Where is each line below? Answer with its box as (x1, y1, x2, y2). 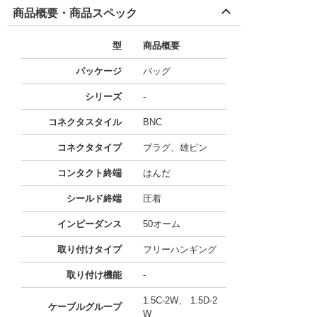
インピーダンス (57, 219, 122, 229)
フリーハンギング (143, 244, 217, 255)
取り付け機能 (67, 270, 122, 280)
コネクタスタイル (48, 117, 122, 127)
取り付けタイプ (57, 244, 122, 255)
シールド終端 (67, 193, 122, 204)
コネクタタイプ (57, 142, 122, 153)
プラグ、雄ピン (143, 142, 207, 153)
